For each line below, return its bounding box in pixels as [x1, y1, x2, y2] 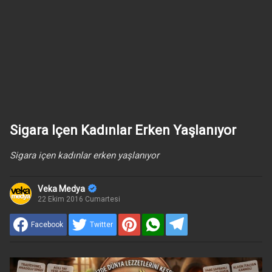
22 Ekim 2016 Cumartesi [37, 195, 120, 203]
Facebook [30, 220, 63, 229]
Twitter [89, 220, 113, 229]
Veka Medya [37, 184, 85, 194]
